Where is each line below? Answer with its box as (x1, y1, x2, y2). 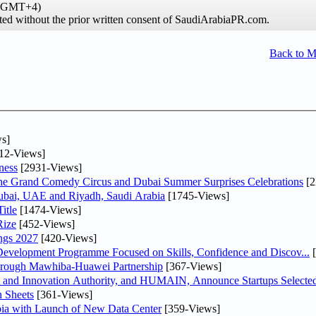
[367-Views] (163, 260, 221, 272)
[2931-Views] (18, 161, 82, 174)
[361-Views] (34, 288, 92, 300)
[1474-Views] (17, 203, 81, 216)
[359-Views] (162, 302, 220, 315)
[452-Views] (16, 217, 75, 230)
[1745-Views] (165, 189, 229, 202)
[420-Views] (38, 231, 97, 244)
